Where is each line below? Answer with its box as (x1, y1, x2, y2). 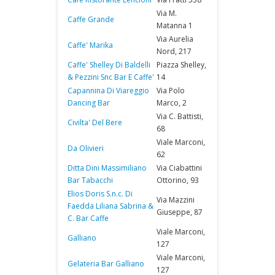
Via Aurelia (157, 34, 193, 44)
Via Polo (157, 85, 185, 96)
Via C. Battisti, (157, 111, 203, 122)
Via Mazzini (157, 195, 195, 205)
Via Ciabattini (157, 163, 202, 173)
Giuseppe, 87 (157, 207, 203, 217)
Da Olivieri (68, 143, 104, 153)
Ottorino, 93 (157, 175, 199, 185)
